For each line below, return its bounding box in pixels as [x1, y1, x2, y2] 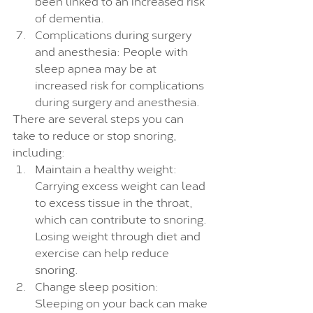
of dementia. [35, 8, 104, 26]
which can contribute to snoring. [35, 209, 210, 227]
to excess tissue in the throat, [35, 192, 196, 210]
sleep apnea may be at [35, 58, 159, 76]
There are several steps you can [13, 108, 187, 126]
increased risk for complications [35, 75, 207, 93]
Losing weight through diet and [35, 226, 203, 244]
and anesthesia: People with [35, 41, 191, 59]
